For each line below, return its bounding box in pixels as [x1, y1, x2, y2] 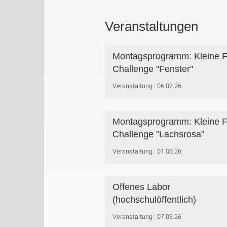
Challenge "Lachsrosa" [112, 129, 204, 139]
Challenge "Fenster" [112, 64, 193, 74]
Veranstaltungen [105, 19, 198, 34]
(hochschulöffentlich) [112, 195, 196, 205]
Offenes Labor [112, 182, 170, 192]
